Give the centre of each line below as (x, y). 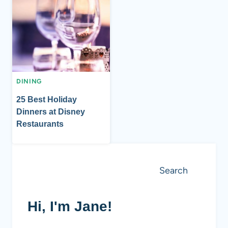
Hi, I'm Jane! (70, 207)
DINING (29, 81)
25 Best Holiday (47, 99)
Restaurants (40, 124)
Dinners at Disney (51, 111)
